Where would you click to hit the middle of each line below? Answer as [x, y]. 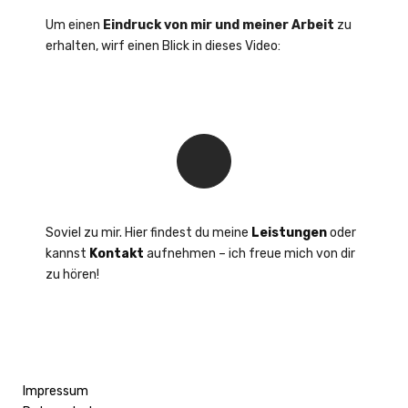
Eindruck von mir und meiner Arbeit [220, 25]
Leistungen [289, 233]
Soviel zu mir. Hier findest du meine [148, 233]
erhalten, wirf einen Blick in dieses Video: [163, 46]
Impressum [56, 391]
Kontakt [117, 254]
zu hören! [72, 275]
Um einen [74, 25]
